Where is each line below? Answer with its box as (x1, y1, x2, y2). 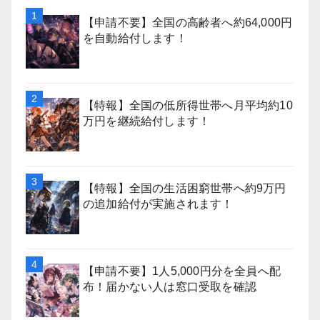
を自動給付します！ (83, 32, 187, 44)
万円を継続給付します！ (83, 115, 211, 127)
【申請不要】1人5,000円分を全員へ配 (83, 265, 281, 277)
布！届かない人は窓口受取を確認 (83, 281, 256, 293)
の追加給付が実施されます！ (83, 198, 234, 210)
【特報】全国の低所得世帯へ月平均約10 (83, 99, 293, 111)
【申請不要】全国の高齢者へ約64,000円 (83, 16, 293, 29)
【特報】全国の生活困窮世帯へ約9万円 (83, 182, 286, 194)
